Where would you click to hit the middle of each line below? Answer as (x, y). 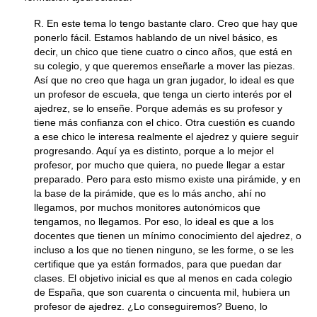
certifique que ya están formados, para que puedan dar (158, 264)
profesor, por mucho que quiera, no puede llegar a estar (160, 165)
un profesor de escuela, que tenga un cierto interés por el (163, 94)
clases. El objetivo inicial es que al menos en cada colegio (163, 278)
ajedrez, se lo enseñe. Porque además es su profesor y (158, 108)
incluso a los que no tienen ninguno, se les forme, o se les (164, 250)
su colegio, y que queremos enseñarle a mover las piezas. (165, 66)
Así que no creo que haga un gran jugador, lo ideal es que (164, 80)
